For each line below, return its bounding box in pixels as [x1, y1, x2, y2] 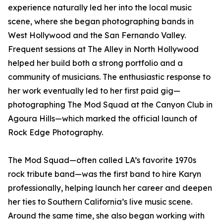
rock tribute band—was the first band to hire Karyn [8, 169, 201, 179]
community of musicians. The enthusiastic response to [8, 72, 211, 82]
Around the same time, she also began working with [8, 211, 205, 221]
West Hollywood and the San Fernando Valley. [8, 30, 186, 40]
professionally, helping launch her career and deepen [8, 183, 212, 193]
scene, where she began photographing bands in [8, 16, 194, 26]
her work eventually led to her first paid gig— [8, 86, 180, 96]
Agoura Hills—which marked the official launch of [8, 113, 197, 123]
